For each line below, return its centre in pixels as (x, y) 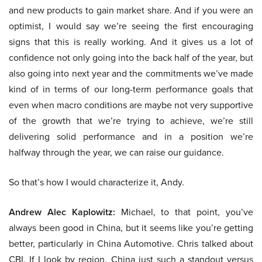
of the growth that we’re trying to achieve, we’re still (131, 121)
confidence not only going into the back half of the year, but (131, 58)
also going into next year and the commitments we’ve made (131, 73)
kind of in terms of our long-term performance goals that (131, 89)
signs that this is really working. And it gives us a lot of (131, 42)
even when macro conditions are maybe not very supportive (131, 105)
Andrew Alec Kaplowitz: (62, 212)
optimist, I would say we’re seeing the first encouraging (131, 26)
